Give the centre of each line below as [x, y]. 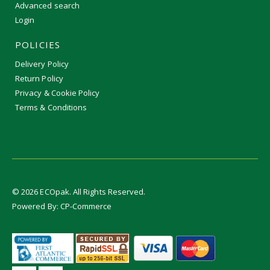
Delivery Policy [42, 64]
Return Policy [39, 78]
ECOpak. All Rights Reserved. [92, 191]
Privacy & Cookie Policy [58, 93]
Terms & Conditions [51, 107]
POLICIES [38, 44]
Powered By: [36, 206]
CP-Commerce [86, 206]
